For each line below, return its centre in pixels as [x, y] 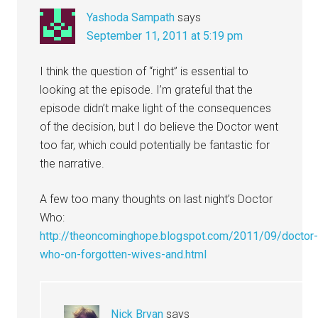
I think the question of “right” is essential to [144, 72]
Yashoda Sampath [131, 18]
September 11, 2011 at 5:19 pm [165, 36]
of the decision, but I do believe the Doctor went [159, 127]
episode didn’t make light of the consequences [156, 109]
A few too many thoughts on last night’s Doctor [157, 199]
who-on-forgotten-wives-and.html [124, 255]
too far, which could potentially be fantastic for [155, 146]
